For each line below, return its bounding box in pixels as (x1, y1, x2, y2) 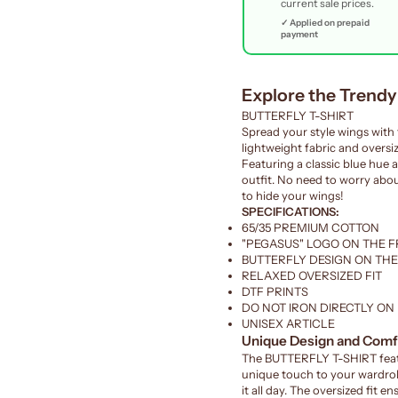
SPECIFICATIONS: (242, 203, 339, 219)
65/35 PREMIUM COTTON (242, 219, 379, 235)
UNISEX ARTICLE (242, 315, 335, 330)
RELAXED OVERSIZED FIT (242, 267, 382, 283)
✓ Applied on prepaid (280, 17, 370, 29)
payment (280, 28, 318, 41)
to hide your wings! (242, 187, 344, 203)
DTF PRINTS (242, 283, 308, 298)
